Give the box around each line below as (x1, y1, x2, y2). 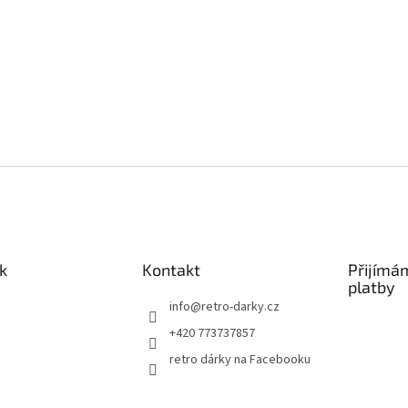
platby (347, 277, 395, 297)
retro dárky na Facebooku (168, 351, 311, 369)
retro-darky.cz (200, 298, 280, 316)
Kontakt (141, 260, 200, 280)
